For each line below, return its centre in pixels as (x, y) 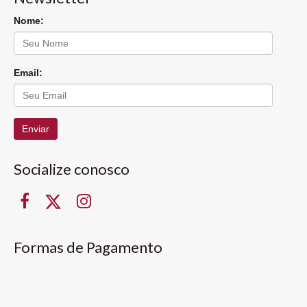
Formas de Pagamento (88, 247)
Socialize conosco (72, 169)
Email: (28, 72)
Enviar (36, 128)
